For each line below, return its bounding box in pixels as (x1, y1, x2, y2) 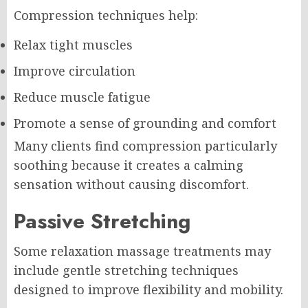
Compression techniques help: (14, 6, 198, 23)
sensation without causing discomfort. (14, 175, 249, 192)
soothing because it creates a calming (14, 156, 243, 173)
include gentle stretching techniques (14, 261, 239, 278)
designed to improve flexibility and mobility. (14, 280, 283, 298)
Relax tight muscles (14, 36, 133, 53)
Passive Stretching (14, 206, 190, 236)
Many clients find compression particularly (14, 137, 277, 154)
